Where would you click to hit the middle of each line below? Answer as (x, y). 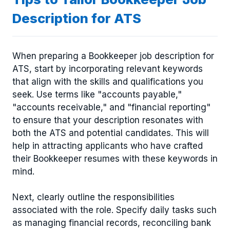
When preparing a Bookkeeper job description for (113, 56)
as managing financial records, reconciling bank (112, 223)
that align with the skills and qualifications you (108, 81)
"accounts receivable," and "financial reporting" (111, 107)
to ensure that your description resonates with (108, 120)
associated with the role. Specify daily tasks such (114, 210)
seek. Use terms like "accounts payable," (97, 94)
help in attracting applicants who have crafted (108, 146)
